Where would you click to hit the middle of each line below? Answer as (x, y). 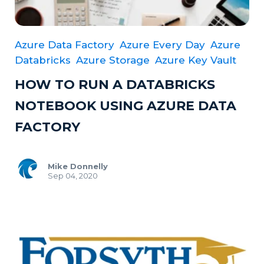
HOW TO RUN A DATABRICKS (115, 84)
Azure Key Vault (196, 60)
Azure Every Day (162, 44)
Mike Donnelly (78, 166)
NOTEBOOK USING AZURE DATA (126, 105)
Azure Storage (113, 60)
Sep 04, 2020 (73, 175)
